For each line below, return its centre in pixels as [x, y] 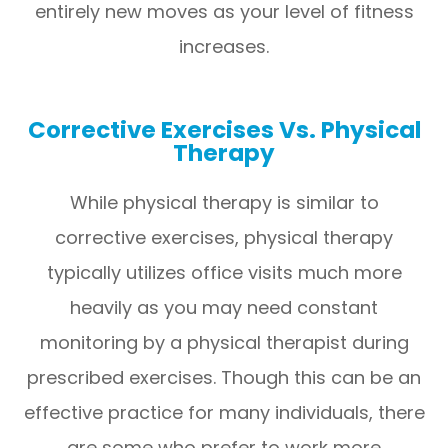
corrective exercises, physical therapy [224, 237]
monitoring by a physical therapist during [224, 342]
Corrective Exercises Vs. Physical [224, 129]
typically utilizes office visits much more [224, 272]
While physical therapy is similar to [224, 202]
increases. [224, 46]
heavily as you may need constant [224, 307]
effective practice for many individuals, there [224, 412]
